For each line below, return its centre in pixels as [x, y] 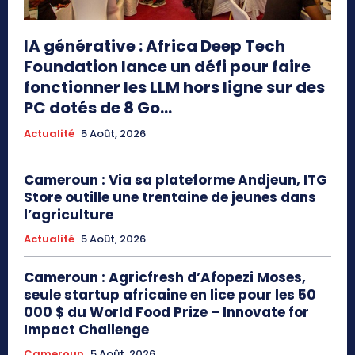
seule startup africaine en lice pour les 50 [170, 294]
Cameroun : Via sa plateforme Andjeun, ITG [176, 179]
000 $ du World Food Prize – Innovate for [166, 312]
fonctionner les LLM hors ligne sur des [174, 87]
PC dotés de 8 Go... [98, 107]
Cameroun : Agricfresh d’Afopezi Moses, [165, 277]
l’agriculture [69, 214]
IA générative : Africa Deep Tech [155, 46]
